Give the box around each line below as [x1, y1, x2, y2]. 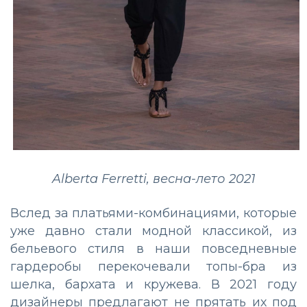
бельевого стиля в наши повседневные [10, 241, 297, 256]
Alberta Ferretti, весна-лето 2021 [51, 171, 256, 186]
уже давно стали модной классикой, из [10, 223, 297, 238]
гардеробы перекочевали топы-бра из [10, 258, 297, 274]
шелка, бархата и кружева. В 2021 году [10, 276, 297, 292]
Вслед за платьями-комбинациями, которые [10, 205, 297, 221]
